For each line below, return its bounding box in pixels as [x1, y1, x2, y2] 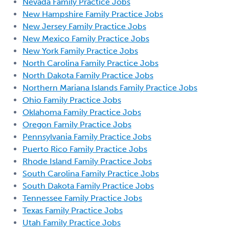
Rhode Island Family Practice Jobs [22, 156, 152, 166]
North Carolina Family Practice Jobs [22, 58, 158, 68]
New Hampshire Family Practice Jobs [22, 9, 163, 19]
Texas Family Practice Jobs [22, 205, 123, 215]
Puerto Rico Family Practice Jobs [22, 144, 147, 154]
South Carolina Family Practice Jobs [22, 168, 159, 178]
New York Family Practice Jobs [22, 45, 138, 56]
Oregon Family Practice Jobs [22, 119, 131, 129]
